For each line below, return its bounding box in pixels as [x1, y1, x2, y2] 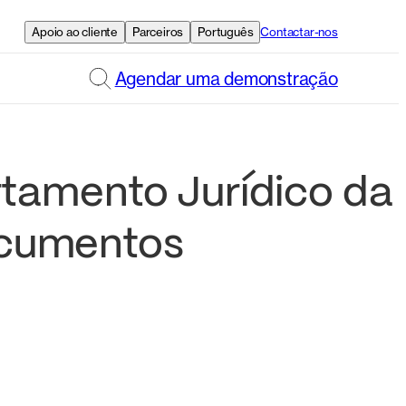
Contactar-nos [260, 24, 338, 39]
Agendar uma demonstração [114, 67, 338, 90]
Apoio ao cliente [32, 24, 118, 39]
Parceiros [132, 24, 184, 39]
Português [198, 24, 254, 39]
